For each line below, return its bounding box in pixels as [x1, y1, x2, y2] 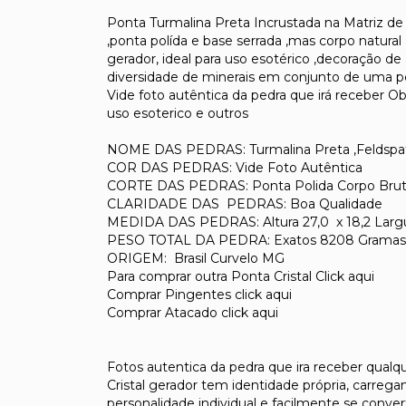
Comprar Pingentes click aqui [107, 285, 292, 303]
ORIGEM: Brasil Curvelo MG [107, 249, 285, 266]
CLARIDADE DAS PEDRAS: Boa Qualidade [107, 195, 382, 212]
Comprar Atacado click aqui [107, 304, 278, 321]
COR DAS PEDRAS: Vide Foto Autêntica [107, 159, 362, 176]
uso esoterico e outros [107, 104, 248, 121]
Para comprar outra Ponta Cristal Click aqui [107, 267, 374, 285]
